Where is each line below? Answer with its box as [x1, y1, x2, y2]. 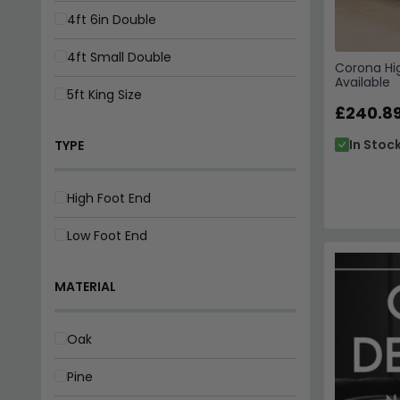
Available [334, 72, 390, 91]
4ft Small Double [66, 47, 171, 66]
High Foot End [66, 188, 151, 207]
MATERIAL [54, 277, 116, 296]
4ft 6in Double [66, 10, 156, 29]
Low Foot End [66, 226, 147, 245]
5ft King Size [66, 85, 142, 104]
